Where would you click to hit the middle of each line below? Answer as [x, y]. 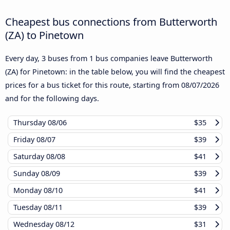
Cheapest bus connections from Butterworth [111, 22]
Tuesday [28, 207]
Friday [25, 140]
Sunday [27, 174]
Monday [28, 190]
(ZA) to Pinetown [44, 35]
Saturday [30, 157]
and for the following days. [52, 99]
